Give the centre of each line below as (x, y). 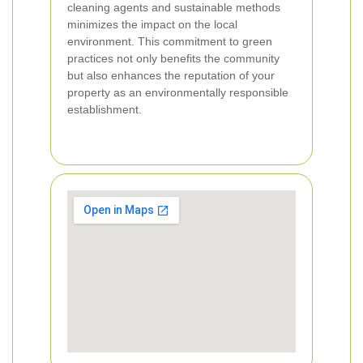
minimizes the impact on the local (152, 24)
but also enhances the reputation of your (171, 75)
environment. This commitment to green (170, 41)
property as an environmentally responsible (178, 92)
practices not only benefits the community (173, 58)
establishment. (105, 109)
